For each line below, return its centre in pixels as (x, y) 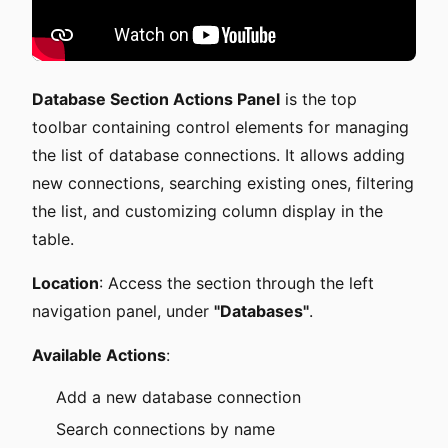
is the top (318, 99)
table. (53, 239)
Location (65, 283)
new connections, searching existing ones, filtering (223, 183)
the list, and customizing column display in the (207, 211)
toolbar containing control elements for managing (220, 127)
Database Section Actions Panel (156, 99)
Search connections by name (165, 429)
